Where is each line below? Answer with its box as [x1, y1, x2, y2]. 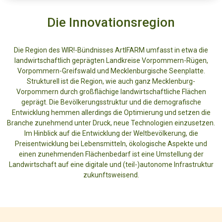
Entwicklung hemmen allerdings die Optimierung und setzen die [11, 109, 211, 117]
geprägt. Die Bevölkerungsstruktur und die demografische [21, 98, 201, 107]
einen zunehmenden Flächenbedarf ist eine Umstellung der [18, 150, 204, 159]
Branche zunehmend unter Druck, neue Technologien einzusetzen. [7, 119, 215, 127]
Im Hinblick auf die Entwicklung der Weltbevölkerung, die [24, 129, 198, 138]
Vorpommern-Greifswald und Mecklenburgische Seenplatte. [17, 67, 205, 75]
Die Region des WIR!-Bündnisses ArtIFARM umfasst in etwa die [14, 46, 208, 55]
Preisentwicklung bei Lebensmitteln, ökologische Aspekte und [15, 140, 207, 148]
